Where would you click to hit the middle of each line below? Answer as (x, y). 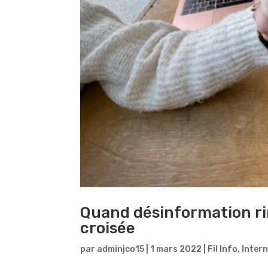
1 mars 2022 (176, 249)
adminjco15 (121, 249)
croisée (108, 228)
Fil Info (223, 249)
